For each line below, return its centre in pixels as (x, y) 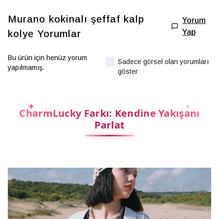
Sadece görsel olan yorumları (164, 62)
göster (128, 71)
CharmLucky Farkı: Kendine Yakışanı (109, 113)
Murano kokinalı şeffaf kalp (76, 19)
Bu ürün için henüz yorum (47, 58)
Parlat (109, 125)
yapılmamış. (26, 67)
